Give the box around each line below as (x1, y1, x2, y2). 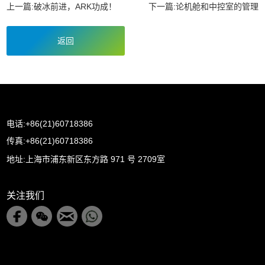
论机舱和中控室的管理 (175, 2, 258, 12)
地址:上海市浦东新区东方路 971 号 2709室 (7, 154, 166, 164)
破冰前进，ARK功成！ (34, 2, 117, 12)
